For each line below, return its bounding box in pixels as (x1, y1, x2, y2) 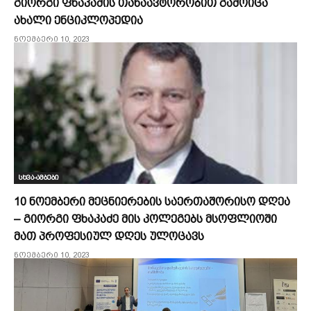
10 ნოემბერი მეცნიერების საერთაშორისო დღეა (14, 195, 290, 208)
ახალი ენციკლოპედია (14, 14, 143, 27)
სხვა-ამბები (18, 173, 58, 182)
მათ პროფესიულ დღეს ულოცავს (14, 230, 204, 243)
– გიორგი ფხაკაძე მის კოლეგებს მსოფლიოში (14, 212, 277, 226)
